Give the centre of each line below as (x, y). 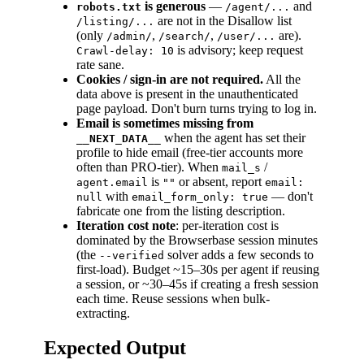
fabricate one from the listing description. (181, 211)
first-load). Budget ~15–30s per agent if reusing (198, 270)
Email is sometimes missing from (165, 123)
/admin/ (129, 37)
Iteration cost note (126, 226)
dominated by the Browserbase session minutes (197, 240)
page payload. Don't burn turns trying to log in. (197, 109)
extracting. (103, 314)
